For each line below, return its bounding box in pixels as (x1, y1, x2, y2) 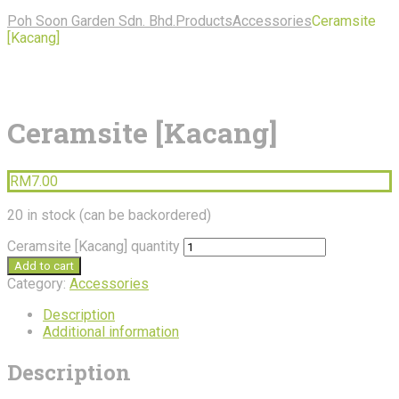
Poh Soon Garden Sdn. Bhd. (7, 12, 175, 29)
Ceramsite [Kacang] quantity (7, 238, 180, 256)
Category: (7, 275, 69, 293)
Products (175, 12, 232, 29)
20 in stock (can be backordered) (7, 207, 211, 224)
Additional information (43, 323, 179, 341)
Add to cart (14, 259, 74, 273)
